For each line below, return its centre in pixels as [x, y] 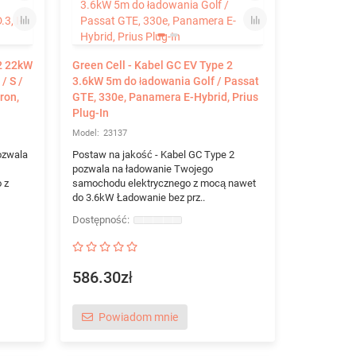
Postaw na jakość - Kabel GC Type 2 [153, 155]
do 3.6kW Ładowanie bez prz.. [138, 197]
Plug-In [90, 113]
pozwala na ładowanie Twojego [142, 169]
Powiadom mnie [138, 317]
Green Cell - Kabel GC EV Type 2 [152, 65]
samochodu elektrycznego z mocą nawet [164, 183]
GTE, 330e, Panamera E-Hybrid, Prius [165, 97]
